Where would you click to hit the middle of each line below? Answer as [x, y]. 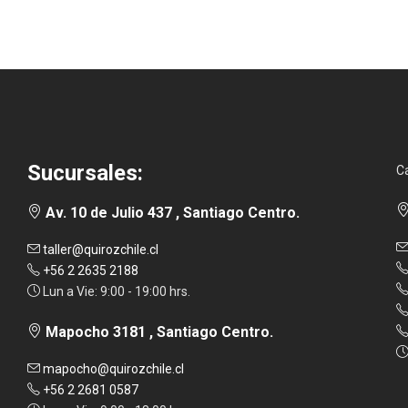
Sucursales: [85, 173]
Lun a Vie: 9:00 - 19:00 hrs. [115, 292]
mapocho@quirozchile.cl [112, 369]
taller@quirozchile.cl [99, 250]
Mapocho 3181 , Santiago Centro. [157, 332]
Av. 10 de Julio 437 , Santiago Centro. [170, 213]
